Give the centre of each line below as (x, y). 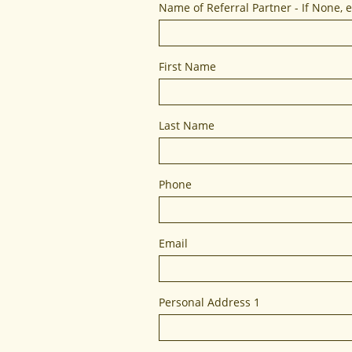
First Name (187, 66)
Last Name (187, 125)
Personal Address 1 (209, 302)
